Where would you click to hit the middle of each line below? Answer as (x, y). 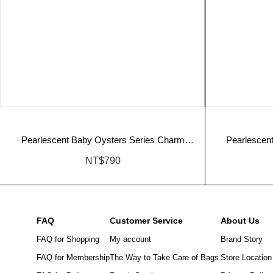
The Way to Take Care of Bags (164, 257)
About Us (240, 220)
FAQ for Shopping (68, 239)
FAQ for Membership (73, 257)
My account (130, 239)
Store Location (246, 257)
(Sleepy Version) (103, 151)
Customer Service (146, 220)
